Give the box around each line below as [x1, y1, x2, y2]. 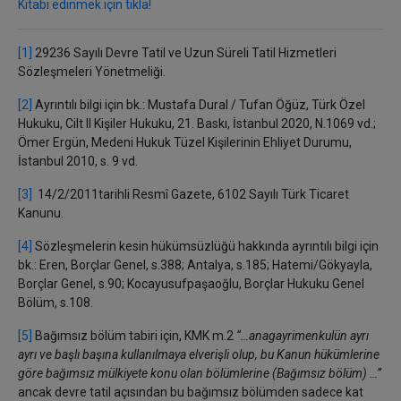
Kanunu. [18, 206, 64, 220]
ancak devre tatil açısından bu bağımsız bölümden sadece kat [18, 385, 363, 399]
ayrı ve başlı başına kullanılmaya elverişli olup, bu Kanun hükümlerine [18, 347, 380, 362]
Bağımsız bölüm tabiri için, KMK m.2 [32, 328, 236, 343]
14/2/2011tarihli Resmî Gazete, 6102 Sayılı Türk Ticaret [32, 187, 349, 201]
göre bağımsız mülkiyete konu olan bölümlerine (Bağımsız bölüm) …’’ [18, 366, 381, 380]
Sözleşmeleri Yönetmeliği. [18, 64, 166, 79]
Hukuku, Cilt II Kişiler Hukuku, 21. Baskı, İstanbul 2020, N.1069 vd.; [18, 116, 376, 131]
